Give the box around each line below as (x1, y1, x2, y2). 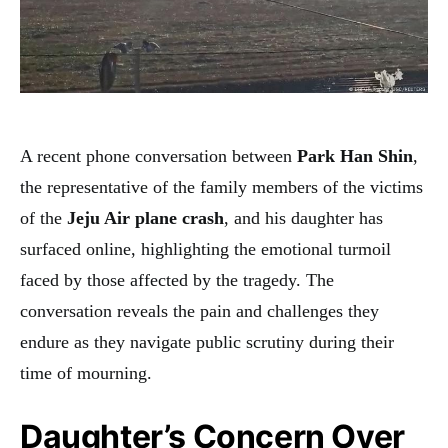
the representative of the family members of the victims (20, 176, 423, 197)
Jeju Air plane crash (67, 207, 224, 228)
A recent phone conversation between (20, 145, 297, 166)
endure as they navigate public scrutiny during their (20, 331, 394, 352)
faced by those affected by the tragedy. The (20, 269, 334, 290)
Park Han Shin (297, 145, 413, 166)
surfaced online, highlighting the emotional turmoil (20, 238, 391, 259)
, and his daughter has (224, 207, 383, 228)
